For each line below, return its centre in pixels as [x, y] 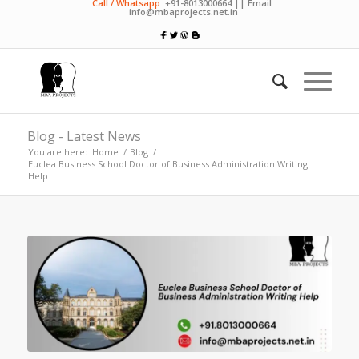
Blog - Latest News [84, 136]
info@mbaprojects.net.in [183, 12]
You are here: [57, 152]
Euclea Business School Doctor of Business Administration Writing [167, 164]
